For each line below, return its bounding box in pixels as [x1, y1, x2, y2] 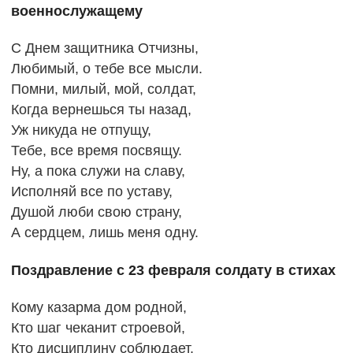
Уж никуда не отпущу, [10, 122, 151, 139]
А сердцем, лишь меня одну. [10, 225, 199, 241]
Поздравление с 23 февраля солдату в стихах [10, 262, 336, 278]
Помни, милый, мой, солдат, [10, 81, 196, 98]
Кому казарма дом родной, [10, 299, 187, 316]
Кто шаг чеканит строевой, [10, 320, 185, 336]
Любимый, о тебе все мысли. [10, 61, 203, 77]
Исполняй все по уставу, [10, 184, 173, 200]
